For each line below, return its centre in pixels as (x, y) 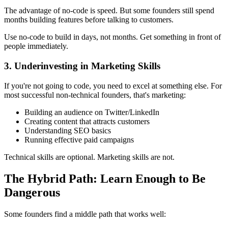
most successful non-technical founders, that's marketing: (95, 95)
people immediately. (36, 46)
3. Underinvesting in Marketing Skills (82, 66)
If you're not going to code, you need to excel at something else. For (113, 85)
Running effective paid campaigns (79, 139)
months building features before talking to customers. (89, 20)
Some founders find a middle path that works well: (85, 214)
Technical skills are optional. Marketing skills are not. (89, 157)
